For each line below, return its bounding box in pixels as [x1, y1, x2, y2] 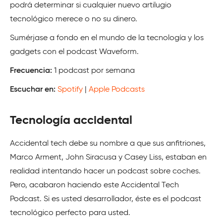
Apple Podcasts [89, 86, 145, 94]
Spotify [57, 86, 83, 94]
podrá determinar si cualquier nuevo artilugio [10, 1, 171, 10]
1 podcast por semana [54, 67, 135, 75]
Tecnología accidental [10, 114, 132, 127]
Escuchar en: [10, 86, 57, 94]
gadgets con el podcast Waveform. [10, 48, 139, 56]
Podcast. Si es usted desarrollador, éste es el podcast [10, 195, 201, 204]
